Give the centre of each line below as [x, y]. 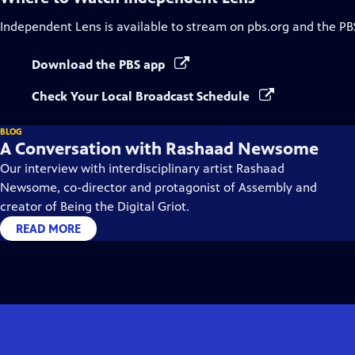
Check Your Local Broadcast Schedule [142, 96]
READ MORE [48, 229]
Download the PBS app [100, 65]
